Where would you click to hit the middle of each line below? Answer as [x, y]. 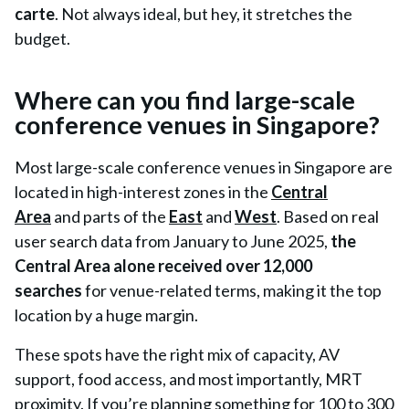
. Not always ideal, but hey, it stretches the [204, 14]
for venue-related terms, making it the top [232, 290]
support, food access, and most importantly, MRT [189, 379]
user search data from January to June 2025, [171, 241]
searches [48, 290]
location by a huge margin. [106, 315]
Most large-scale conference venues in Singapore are [204, 167]
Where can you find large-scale [185, 100]
